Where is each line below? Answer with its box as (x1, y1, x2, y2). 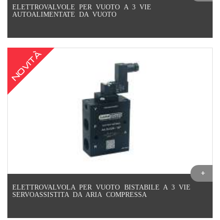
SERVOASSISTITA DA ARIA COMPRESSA (12, 191, 147, 199)
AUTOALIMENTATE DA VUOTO (12, 11, 117, 19)
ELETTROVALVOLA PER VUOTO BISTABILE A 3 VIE (12, 184, 191, 192)
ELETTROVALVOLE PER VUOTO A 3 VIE (12, 3, 151, 11)
